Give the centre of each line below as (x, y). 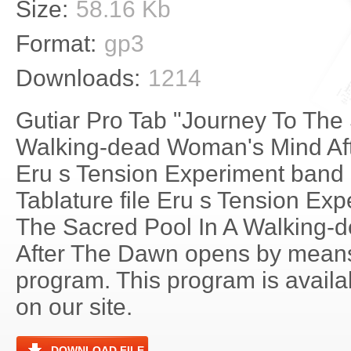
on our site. (74, 307)
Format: (56, 43)
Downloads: (78, 78)
